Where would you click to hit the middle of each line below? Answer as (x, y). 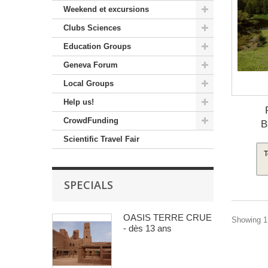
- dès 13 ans (147, 229)
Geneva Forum (91, 65)
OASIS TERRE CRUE (167, 218)
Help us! (79, 102)
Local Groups (89, 84)
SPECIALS (89, 185)
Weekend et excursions (106, 10)
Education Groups (97, 47)
